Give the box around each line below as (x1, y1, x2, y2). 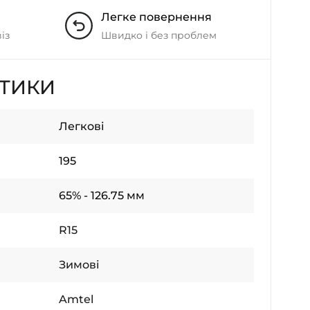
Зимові (59, 258, 100, 271)
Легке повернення (101, 10, 212, 24)
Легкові (59, 120, 104, 133)
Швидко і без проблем (101, 29, 217, 42)
